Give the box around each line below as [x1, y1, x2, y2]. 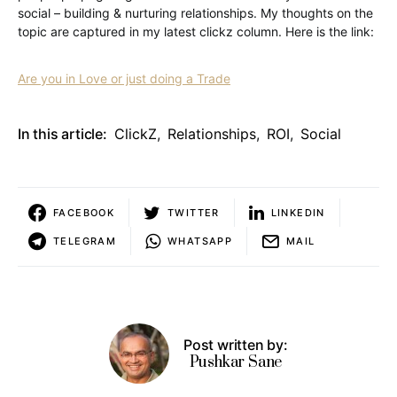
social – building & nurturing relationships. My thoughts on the [18, 5, 373, 20]
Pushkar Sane [189, 353, 283, 372]
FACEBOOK [53, 206, 114, 219]
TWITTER [167, 206, 220, 219]
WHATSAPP [167, 234, 232, 247]
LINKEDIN [270, 206, 325, 219]
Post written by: [183, 336, 288, 354]
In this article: [18, 125, 107, 143]
